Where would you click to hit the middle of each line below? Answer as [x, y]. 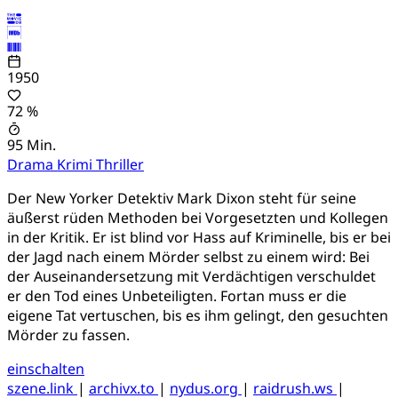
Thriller [120, 164]
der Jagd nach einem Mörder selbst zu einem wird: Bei [188, 256]
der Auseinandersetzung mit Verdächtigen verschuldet [191, 276]
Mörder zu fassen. [68, 334]
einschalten [46, 368]
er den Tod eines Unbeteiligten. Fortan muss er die [177, 295]
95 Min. [32, 144]
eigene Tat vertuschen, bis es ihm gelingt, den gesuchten [198, 315]
